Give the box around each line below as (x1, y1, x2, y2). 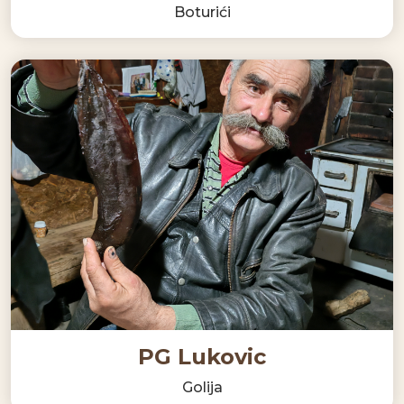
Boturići (173, 3, 231, 21)
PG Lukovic (138, 343, 266, 370)
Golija (181, 378, 223, 396)
